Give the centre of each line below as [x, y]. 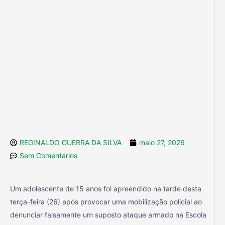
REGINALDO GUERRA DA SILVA [71, 143]
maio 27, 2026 [162, 143]
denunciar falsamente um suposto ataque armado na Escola [108, 215]
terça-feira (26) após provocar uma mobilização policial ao [106, 202]
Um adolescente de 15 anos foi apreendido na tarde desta [106, 189]
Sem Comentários [48, 156]
